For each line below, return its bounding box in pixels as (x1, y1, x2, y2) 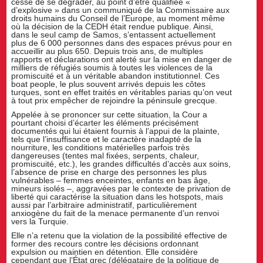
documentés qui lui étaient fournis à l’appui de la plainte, (11, 126, 220, 136)
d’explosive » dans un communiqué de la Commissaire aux (11, 5, 230, 15)
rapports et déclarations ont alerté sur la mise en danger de (11, 54, 232, 64)
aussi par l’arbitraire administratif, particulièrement (11, 200, 197, 210)
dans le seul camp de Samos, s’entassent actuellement (11, 29, 216, 39)
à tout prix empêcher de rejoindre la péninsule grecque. (11, 95, 218, 105)
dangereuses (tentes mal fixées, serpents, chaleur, (11, 150, 200, 160)
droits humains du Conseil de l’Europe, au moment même (11, 13, 225, 23)
